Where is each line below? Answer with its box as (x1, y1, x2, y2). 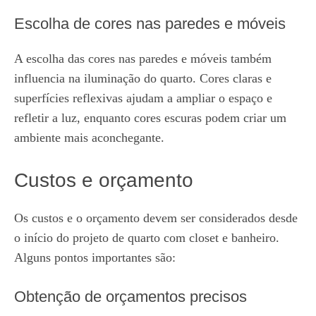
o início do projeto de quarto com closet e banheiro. (14, 231, 279, 245)
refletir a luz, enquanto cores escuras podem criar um (14, 111, 286, 125)
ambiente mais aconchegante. (14, 130, 164, 145)
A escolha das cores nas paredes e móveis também (14, 51, 272, 66)
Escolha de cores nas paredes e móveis (14, 15, 286, 32)
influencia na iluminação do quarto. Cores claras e (14, 71, 272, 85)
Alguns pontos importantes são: (14, 250, 176, 265)
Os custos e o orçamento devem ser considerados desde (14, 211, 298, 225)
